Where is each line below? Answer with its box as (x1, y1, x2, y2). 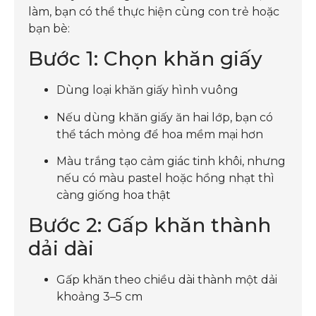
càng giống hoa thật (56, 188, 171, 202)
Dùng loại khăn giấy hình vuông (56, 83, 238, 97)
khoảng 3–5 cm (56, 290, 142, 304)
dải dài (28, 236, 94, 261)
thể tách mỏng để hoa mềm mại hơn (56, 127, 263, 141)
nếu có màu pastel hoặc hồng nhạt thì (56, 171, 274, 185)
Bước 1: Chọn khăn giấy (28, 47, 262, 71)
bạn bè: (28, 21, 70, 35)
